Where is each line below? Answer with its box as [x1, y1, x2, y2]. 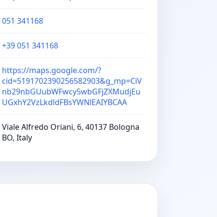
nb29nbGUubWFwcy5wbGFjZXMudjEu [2, 86, 140, 97]
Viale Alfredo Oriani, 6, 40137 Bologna [2, 122, 139, 132]
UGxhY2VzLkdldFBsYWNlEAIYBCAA [2, 97, 127, 108]
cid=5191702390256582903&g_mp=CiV [2, 76, 142, 86]
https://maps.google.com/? [2, 65, 101, 76]
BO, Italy [2, 132, 32, 143]
